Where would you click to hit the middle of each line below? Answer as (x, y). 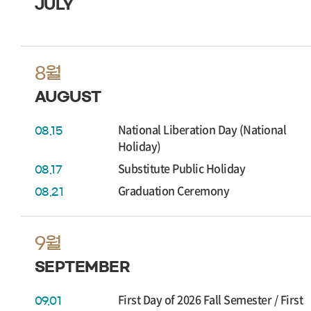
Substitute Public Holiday (182, 168)
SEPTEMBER (83, 267)
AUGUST (68, 96)
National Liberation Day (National (202, 129)
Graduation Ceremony (174, 190)
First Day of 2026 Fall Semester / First (211, 299)
